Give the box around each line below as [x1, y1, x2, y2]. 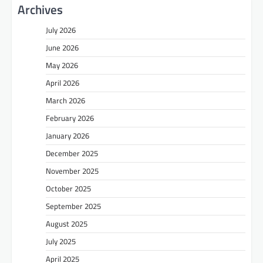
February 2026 [46, 112, 94, 124]
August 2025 [46, 218, 87, 230]
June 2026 [46, 42, 79, 54]
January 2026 [46, 130, 89, 142]
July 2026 [46, 24, 76, 36]
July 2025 [46, 235, 76, 248]
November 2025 [46, 165, 99, 177]
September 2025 [46, 200, 101, 213]
